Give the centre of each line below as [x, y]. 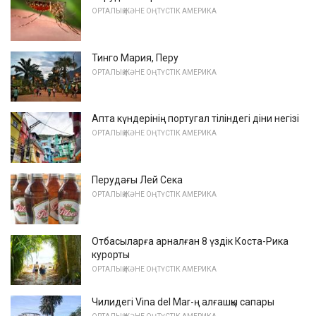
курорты [111, 254]
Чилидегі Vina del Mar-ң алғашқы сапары [183, 302]
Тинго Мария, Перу [135, 57]
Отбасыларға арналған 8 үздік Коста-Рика [190, 241]
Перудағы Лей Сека [137, 180]
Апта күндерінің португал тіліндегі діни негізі [195, 119]
